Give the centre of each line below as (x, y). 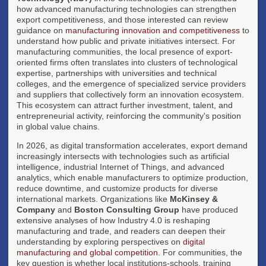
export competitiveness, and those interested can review (122, 19)
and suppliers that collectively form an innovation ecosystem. (130, 94)
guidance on (41, 30)
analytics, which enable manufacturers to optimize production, (132, 177)
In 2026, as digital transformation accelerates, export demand (132, 145)
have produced (209, 209)
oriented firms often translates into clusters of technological (127, 62)
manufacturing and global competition (87, 252)
